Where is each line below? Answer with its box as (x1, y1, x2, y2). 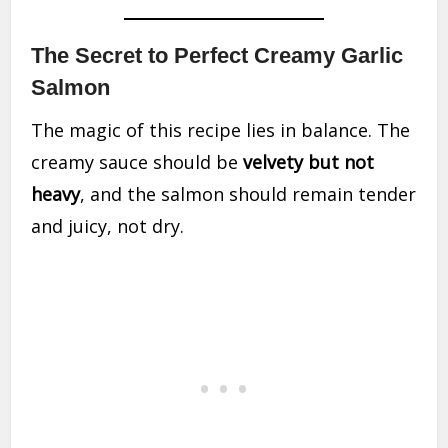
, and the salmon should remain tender (80, 182, 417, 207)
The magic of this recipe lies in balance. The (31, 118, 411, 143)
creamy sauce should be (31, 150, 244, 175)
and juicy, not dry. (31, 214, 185, 239)
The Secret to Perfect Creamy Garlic (31, 43, 404, 69)
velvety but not (243, 150, 375, 175)
